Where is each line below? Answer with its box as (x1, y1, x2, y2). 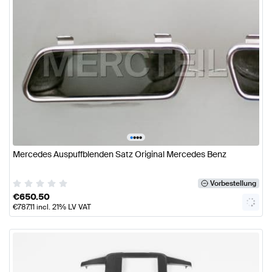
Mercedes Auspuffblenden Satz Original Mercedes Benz (13, 148, 226, 160)
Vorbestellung (209, 178, 256, 188)
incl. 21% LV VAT (35, 202, 91, 212)
